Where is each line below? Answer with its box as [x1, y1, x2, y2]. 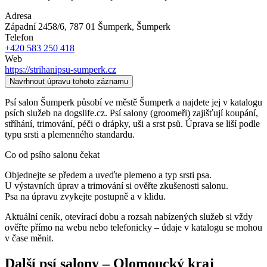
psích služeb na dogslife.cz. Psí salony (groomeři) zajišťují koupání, [5, 107, 258, 118]
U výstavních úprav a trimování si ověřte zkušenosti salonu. [5, 180, 228, 191]
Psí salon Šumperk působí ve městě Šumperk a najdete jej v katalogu [5, 97, 262, 107]
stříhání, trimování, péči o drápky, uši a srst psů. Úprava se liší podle [5, 118, 260, 129]
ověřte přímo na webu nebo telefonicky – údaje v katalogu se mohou [5, 222, 262, 232]
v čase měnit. [5, 232, 54, 243]
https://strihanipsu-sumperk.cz [5, 64, 116, 74]
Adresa [5, 10, 32, 21]
